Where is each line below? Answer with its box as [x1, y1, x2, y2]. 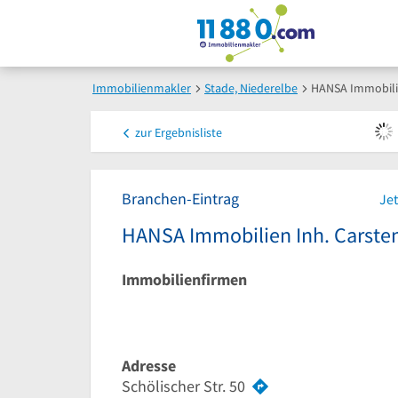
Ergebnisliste [152, 124, 222, 140]
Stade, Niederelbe [204, 80, 298, 96]
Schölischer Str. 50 [122, 375, 245, 396]
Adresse [122, 355, 176, 377]
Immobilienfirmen [122, 269, 247, 290]
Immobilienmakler [92, 80, 191, 96]
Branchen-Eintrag [122, 188, 239, 209]
